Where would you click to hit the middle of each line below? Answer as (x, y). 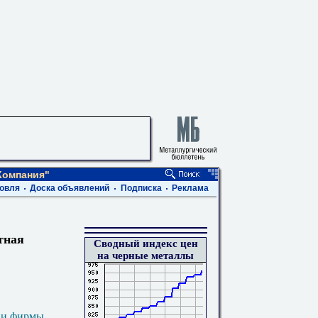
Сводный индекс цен (146, 243)
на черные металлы (146, 256)
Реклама (190, 188)
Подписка (141, 188)
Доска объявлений (70, 188)
